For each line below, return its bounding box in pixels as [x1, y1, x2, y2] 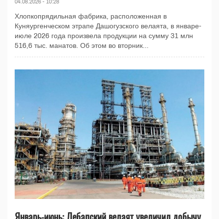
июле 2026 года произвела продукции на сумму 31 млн [15, 32, 193, 40]
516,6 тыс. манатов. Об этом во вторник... [15, 42, 149, 49]
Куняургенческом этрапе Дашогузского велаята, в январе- [15, 22, 201, 30]
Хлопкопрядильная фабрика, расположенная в [15, 12, 167, 20]
